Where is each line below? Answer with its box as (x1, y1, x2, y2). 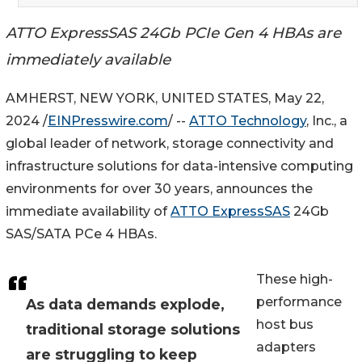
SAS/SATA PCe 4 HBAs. (6, 226, 157, 242)
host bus (256, 317, 314, 333)
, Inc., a (306, 113, 347, 129)
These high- (256, 271, 333, 288)
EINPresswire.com (48, 113, 168, 129)
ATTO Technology (189, 113, 306, 129)
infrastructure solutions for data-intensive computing (6, 158, 353, 175)
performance (256, 294, 342, 310)
